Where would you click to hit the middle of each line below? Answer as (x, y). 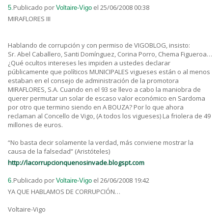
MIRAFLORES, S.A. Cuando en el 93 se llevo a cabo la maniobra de (104, 90)
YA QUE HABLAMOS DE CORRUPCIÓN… (64, 192)
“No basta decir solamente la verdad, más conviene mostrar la (101, 143)
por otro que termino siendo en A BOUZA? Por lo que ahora (96, 107)
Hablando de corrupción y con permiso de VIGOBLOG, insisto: (99, 45)
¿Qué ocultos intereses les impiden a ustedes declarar (89, 63)
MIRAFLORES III (29, 19)
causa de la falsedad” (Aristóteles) (59, 151)
